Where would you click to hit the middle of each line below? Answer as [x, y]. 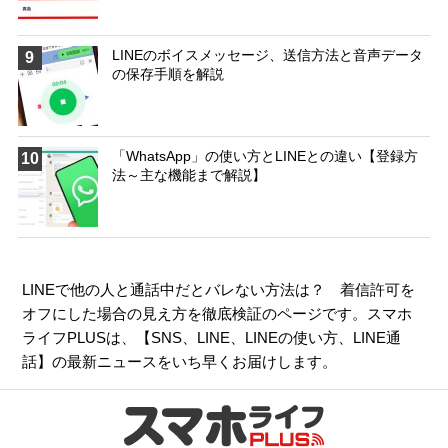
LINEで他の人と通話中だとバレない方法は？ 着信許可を [219, 290]
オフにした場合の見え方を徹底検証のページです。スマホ [217, 314]
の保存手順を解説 [167, 74]
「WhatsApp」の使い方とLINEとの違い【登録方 [264, 156]
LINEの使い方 [292, 338]
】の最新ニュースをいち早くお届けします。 [187, 362]
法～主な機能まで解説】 [188, 175]
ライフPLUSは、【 [87, 338]
